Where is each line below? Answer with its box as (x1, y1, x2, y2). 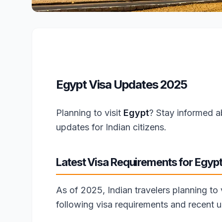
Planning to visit (56, 108, 123, 118)
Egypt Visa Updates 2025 (56, 77, 187, 92)
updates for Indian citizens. (56, 122, 166, 132)
